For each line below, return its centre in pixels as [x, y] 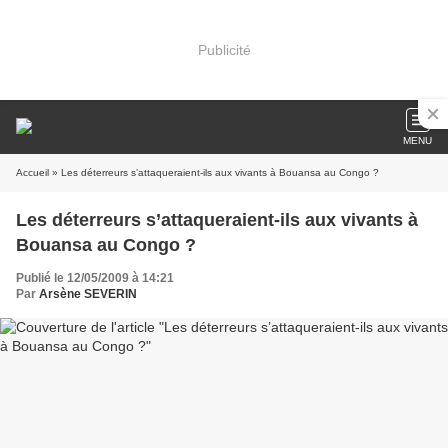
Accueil [32, 172]
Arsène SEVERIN [88, 294]
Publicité [224, 49]
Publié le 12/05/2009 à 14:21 [95, 278]
